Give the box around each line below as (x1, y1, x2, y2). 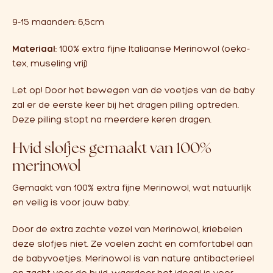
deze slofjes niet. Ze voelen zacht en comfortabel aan (12, 238, 253, 249)
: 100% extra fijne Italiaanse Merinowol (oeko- (55, 43, 250, 54)
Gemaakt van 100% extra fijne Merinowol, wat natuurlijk (12, 182, 251, 193)
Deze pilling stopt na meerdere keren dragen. (12, 114, 211, 125)
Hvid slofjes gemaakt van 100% (12, 138, 211, 157)
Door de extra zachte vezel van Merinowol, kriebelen (12, 224, 243, 235)
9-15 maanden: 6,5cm (12, 16, 104, 27)
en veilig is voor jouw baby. (12, 197, 130, 208)
